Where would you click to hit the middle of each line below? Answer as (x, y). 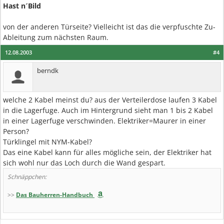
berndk (48, 70)
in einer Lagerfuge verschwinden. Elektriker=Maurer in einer (104, 121)
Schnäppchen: (27, 177)
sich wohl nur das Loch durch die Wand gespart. (84, 163)
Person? (16, 131)
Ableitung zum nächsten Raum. (56, 37)
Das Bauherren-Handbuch (54, 195)
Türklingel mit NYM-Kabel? (47, 142)
